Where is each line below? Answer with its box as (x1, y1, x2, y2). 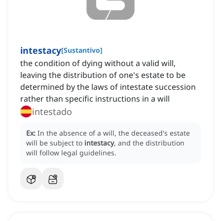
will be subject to (26, 138, 84, 148)
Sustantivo (64, 45, 100, 55)
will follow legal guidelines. (26, 148, 116, 158)
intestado (32, 106, 72, 118)
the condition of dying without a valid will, (20, 58, 176, 69)
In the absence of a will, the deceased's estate (37, 128, 190, 138)
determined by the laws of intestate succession (20, 81, 196, 93)
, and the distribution (114, 138, 184, 148)
